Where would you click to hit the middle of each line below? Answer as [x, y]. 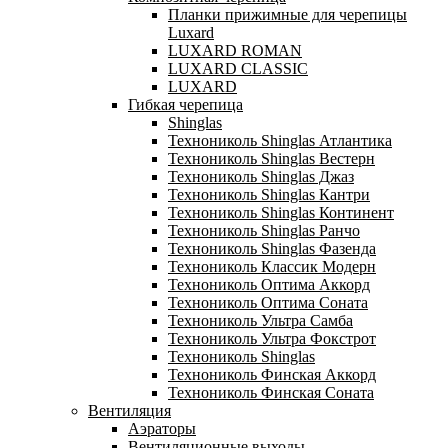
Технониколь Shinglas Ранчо [264, 230]
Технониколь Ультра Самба [260, 320]
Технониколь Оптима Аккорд [269, 284]
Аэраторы [162, 428]
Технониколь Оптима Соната [268, 302]
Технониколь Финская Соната [271, 392]
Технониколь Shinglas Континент [281, 212]
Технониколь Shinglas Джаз [261, 176]
